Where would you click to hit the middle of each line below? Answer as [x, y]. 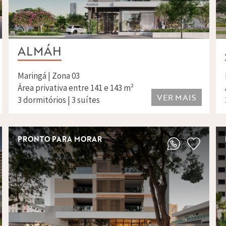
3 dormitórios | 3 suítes [59, 100]
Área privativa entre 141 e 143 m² [75, 88]
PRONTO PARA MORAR [60, 139]
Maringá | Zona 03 [48, 76]
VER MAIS [176, 98]
